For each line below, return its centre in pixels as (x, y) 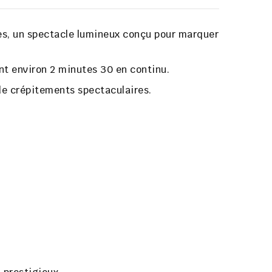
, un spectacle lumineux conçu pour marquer (113, 35)
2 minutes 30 (81, 70)
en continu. (141, 70)
